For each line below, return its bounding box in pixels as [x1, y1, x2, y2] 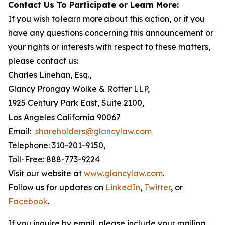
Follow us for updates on [8, 182, 105, 192]
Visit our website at [8, 168, 84, 178]
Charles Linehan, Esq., [8, 70, 91, 80]
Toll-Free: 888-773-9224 [8, 154, 100, 164]
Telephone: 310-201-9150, [8, 140, 105, 150]
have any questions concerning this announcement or [8, 28, 213, 38]
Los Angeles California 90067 [8, 112, 121, 122]
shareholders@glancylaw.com [35, 126, 152, 136]
